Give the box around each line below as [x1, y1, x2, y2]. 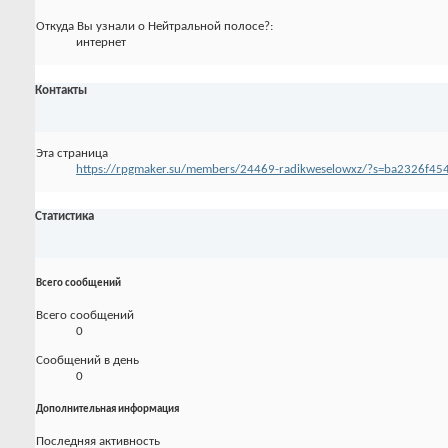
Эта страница [36, 146, 108, 160]
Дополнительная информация [36, 404, 179, 416]
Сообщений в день [36, 354, 139, 368]
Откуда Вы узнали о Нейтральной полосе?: [36, 20, 273, 34]
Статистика [35, 210, 94, 224]
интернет [76, 36, 126, 50]
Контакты [35, 83, 87, 97]
